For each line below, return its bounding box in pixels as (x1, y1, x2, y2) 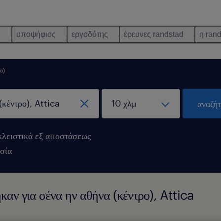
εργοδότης (72, 30, 108, 38)
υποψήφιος (16, 30, 56, 38)
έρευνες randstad (124, 30, 184, 38)
